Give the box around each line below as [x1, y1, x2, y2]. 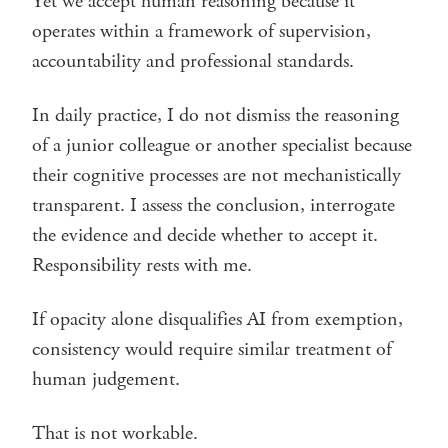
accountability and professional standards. [32, 47, 354, 75]
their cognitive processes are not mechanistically [32, 161, 401, 189]
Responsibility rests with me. [32, 251, 252, 279]
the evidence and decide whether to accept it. [32, 221, 378, 249]
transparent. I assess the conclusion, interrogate [32, 191, 395, 219]
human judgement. [32, 365, 180, 393]
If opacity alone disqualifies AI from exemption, [32, 305, 403, 333]
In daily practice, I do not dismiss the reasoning [32, 101, 399, 129]
